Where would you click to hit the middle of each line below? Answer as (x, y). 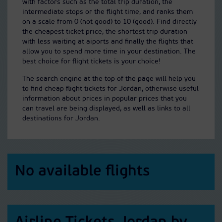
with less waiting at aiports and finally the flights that (108, 42)
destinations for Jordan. (61, 119)
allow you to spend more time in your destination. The (109, 52)
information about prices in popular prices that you (105, 99)
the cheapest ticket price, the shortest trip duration (105, 32)
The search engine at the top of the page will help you (109, 79)
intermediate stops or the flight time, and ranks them (108, 12)
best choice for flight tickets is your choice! (91, 62)
